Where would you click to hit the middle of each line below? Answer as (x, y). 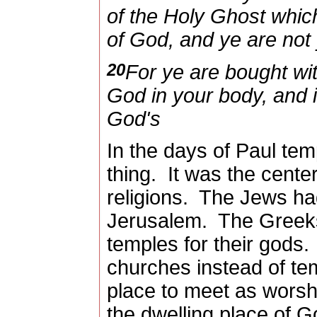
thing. (131, 174)
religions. (147, 198)
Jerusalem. (157, 221)
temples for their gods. (208, 244)
